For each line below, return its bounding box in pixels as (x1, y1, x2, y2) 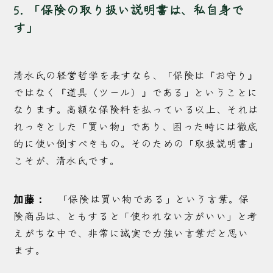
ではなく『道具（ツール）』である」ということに (13, 85, 258, 99)
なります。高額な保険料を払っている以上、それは (13, 102, 259, 116)
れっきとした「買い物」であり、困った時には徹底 (13, 119, 258, 133)
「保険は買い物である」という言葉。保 (55, 191, 250, 206)
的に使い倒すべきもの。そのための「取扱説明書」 (13, 136, 258, 151)
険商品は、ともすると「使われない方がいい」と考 (13, 208, 258, 223)
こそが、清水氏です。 (13, 153, 120, 168)
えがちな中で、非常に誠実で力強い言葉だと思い (13, 225, 249, 240)
